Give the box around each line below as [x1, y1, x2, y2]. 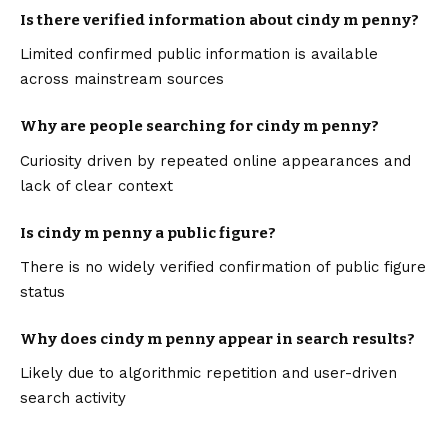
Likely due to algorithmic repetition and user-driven [20, 363, 397, 382]
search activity [20, 388, 126, 407]
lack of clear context [20, 176, 173, 195]
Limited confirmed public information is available [20, 45, 378, 64]
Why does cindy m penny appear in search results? [20, 329, 415, 348]
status [20, 282, 65, 301]
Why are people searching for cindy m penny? [20, 117, 379, 136]
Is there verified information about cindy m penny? [20, 11, 419, 30]
